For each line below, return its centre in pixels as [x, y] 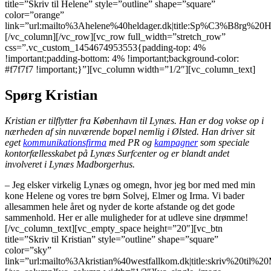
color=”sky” [28, 250]
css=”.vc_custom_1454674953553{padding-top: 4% [105, 47]
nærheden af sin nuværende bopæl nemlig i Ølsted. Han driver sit [130, 131]
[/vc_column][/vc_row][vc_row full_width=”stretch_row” [115, 36]
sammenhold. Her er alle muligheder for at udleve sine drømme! [126, 217]
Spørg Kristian [51, 95]
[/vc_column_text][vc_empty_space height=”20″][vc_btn [114, 228]
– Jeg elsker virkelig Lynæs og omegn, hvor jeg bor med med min [130, 184]
